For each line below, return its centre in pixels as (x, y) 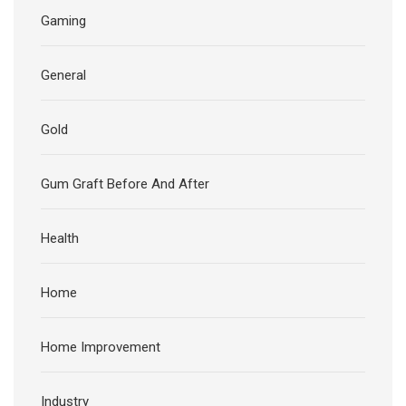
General (63, 76)
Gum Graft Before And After (125, 184)
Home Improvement (101, 348)
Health (60, 239)
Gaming (63, 21)
